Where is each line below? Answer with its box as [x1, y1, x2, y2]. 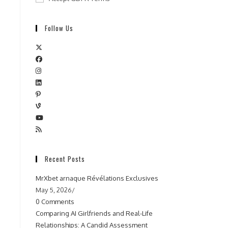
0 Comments [36, 197, 74, 206]
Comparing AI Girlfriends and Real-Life [36, 209, 153, 217]
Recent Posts [45, 154, 85, 164]
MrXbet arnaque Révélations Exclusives [36, 174, 158, 182]
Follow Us [45, 23, 73, 33]
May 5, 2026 [36, 186, 72, 194]
